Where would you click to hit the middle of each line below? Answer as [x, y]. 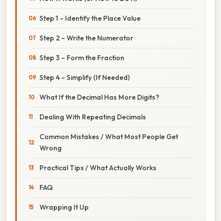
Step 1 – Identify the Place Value [90, 18]
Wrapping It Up [64, 207]
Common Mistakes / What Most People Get [109, 136]
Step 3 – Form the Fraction [82, 57]
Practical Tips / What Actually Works [98, 167]
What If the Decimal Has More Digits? [99, 97]
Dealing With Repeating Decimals [93, 117]
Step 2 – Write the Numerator [86, 38]
